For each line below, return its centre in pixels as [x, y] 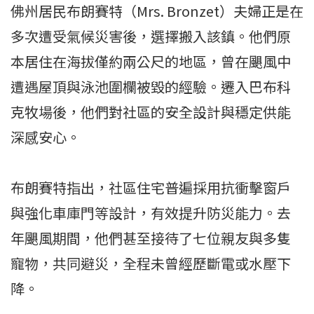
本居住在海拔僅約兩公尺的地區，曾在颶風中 [151, 61]
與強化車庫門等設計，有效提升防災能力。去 [151, 213]
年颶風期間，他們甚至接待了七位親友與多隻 [151, 238]
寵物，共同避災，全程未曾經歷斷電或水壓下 [151, 263]
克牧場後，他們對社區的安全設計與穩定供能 [151, 112]
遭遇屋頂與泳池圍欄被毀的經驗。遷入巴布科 [151, 87]
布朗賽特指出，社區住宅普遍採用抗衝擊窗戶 [151, 187]
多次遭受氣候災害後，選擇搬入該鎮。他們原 [151, 36]
